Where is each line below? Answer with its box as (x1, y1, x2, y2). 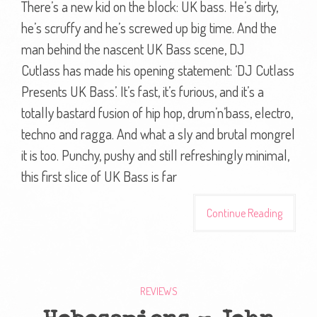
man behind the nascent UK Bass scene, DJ (21, 39, 245, 58)
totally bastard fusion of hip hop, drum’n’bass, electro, (21, 103, 293, 122)
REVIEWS (139, 284, 178, 298)
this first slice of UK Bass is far (21, 166, 177, 185)
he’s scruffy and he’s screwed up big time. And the (21, 18, 277, 37)
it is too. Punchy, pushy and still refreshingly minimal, (21, 145, 289, 164)
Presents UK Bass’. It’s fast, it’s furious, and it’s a (21, 81, 264, 100)
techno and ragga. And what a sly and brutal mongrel (21, 124, 295, 143)
